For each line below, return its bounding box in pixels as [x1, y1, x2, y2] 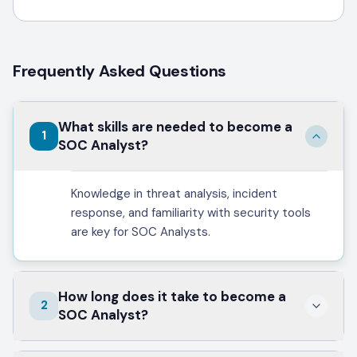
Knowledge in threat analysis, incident [71, 185, 277, 202]
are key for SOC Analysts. [71, 223, 210, 240]
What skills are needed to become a [58, 117, 292, 135]
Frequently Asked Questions [13, 60, 227, 81]
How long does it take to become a [58, 287, 286, 305]
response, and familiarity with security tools [71, 204, 311, 221]
